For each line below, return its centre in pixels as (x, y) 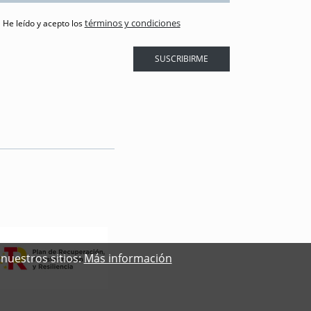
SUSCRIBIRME (182, 59)
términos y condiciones (132, 23)
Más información (128, 258)
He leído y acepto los (43, 24)
